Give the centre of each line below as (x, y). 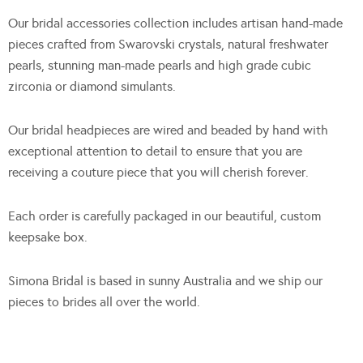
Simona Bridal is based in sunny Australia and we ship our (165, 281)
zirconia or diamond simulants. (92, 87)
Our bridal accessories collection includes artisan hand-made (175, 23)
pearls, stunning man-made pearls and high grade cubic (160, 66)
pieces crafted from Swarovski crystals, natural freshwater (168, 45)
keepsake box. (48, 237)
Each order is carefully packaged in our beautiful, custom (164, 216)
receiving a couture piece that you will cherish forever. (158, 173)
